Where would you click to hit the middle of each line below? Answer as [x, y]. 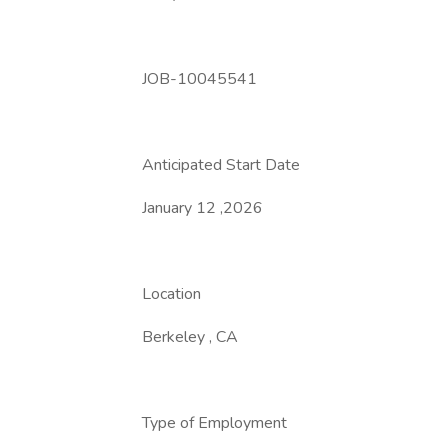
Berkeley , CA [190, 337]
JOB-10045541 [199, 79]
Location [171, 294]
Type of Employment [214, 423]
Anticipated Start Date [221, 165]
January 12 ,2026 [202, 208]
